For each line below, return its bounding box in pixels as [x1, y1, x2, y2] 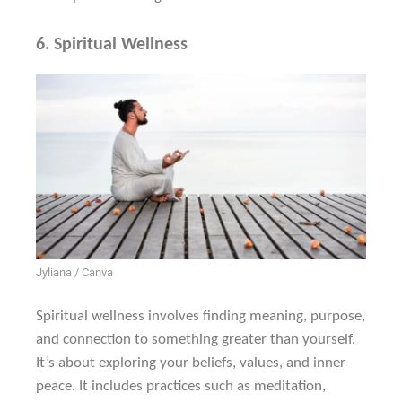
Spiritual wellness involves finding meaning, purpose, [36, 308, 365, 324]
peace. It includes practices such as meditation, [36, 378, 326, 394]
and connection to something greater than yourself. [36, 331, 355, 347]
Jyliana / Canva [36, 266, 113, 280]
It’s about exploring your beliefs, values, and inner [36, 354, 345, 371]
